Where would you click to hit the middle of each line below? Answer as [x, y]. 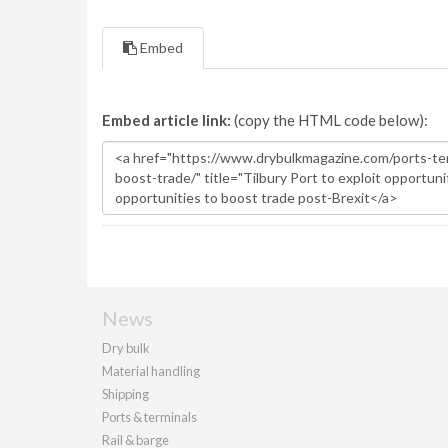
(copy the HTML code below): [329, 120]
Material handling [151, 371]
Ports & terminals [149, 417]
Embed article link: [166, 120]
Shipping [125, 394]
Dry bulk [126, 348]
